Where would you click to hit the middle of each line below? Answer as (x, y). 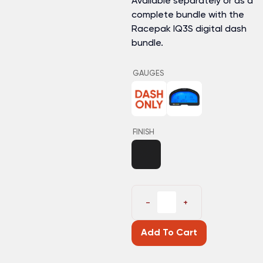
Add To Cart (169, 233)
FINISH (144, 132)
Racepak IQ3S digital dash (189, 29)
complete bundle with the (188, 15)
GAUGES (148, 73)
